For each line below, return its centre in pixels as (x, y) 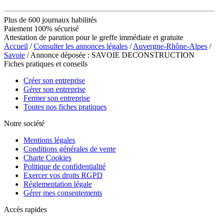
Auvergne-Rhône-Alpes (170, 46)
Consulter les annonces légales (81, 46)
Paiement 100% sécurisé (41, 28)
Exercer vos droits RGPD (63, 175)
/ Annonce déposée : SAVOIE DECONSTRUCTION (110, 55)
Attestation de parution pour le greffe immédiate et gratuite (94, 37)
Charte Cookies (47, 157)
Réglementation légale (58, 184)
